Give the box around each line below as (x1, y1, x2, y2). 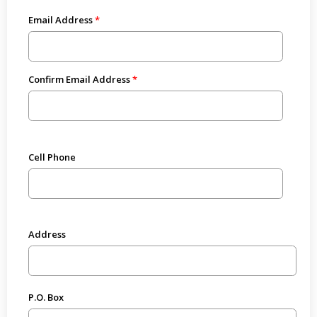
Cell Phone (28, 150, 76, 163)
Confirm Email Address (28, 73, 130, 86)
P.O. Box (28, 291, 64, 304)
